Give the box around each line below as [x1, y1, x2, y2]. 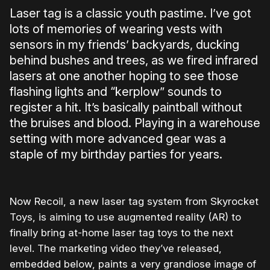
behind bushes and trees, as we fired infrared [10, 53, 258, 68]
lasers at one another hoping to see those [10, 69, 239, 84]
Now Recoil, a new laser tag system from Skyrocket [10, 195, 259, 208]
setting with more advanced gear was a [10, 131, 226, 146]
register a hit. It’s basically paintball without [10, 100, 242, 115]
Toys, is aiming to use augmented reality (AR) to [10, 211, 241, 224]
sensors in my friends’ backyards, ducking [10, 37, 239, 52]
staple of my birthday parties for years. [10, 147, 222, 162]
